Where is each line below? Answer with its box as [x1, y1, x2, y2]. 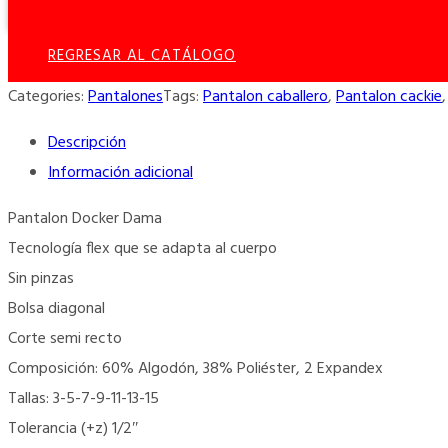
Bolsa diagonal [8, 295, 105, 322]
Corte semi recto [8, 325, 122, 352]
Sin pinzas [8, 265, 74, 292]
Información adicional [48, 159, 193, 186]
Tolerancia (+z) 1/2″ [8, 415, 139, 442]
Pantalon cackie [336, 83, 442, 110]
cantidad [7, 40, 67, 67]
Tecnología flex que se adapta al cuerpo [8, 235, 277, 262]
